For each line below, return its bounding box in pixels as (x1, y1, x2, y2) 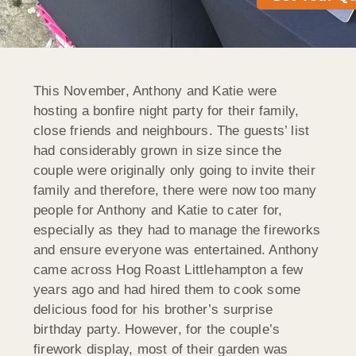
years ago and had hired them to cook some (33, 281, 301, 297)
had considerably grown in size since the (33, 142, 281, 158)
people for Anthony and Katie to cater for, (33, 202, 283, 218)
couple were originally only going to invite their (33, 162, 315, 178)
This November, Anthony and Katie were (33, 83, 277, 99)
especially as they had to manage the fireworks (33, 222, 321, 238)
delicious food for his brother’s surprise (33, 301, 273, 317)
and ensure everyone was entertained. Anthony (33, 242, 319, 257)
